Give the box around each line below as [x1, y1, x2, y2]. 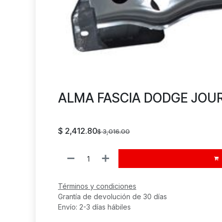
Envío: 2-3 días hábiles [58, 203, 131, 212]
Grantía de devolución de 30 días [58, 192, 167, 201]
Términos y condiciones [58, 182, 136, 191]
